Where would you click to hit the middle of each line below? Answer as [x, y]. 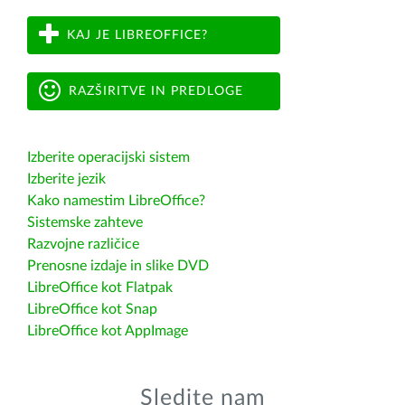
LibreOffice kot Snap [92, 309]
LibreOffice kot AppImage [108, 331]
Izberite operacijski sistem [108, 157]
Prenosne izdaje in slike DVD [118, 266]
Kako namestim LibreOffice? [116, 201]
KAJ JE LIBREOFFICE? [137, 35]
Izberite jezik [66, 179]
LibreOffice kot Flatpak [100, 287]
